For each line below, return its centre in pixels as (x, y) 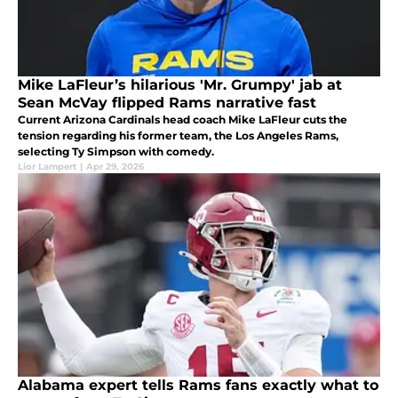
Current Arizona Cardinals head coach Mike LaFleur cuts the (183, 120)
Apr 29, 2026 (115, 167)
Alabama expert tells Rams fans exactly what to (198, 386)
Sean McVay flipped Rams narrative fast (167, 103)
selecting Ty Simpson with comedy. (116, 152)
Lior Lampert (47, 167)
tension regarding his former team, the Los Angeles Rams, (178, 136)
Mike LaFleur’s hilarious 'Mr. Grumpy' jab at (180, 85)
